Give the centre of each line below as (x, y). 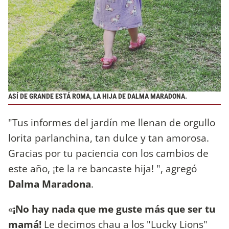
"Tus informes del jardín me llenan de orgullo (112, 122)
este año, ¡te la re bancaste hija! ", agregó (102, 168)
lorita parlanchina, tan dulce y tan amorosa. (109, 138)
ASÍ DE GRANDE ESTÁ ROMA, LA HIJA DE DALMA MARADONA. (98, 97)
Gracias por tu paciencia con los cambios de (108, 153)
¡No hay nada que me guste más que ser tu (114, 209)
